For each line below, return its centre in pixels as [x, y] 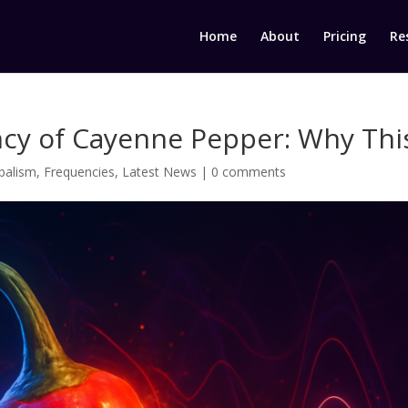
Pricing [344, 36]
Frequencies [80, 172]
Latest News [160, 172]
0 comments [249, 172]
